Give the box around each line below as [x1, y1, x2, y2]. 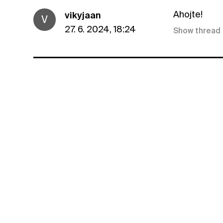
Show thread [173, 26, 221, 36]
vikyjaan [65, 10, 101, 21]
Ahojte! [173, 9, 203, 20]
